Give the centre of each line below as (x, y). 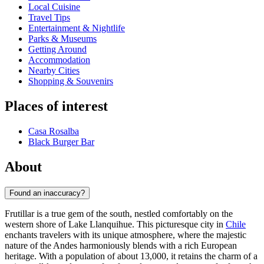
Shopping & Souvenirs (71, 81)
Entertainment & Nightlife (77, 28)
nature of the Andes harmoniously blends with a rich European (121, 245)
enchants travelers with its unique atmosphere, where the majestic (126, 235)
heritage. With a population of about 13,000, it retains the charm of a (131, 256)
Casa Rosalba (54, 131)
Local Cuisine (54, 7)
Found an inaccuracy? (47, 193)
